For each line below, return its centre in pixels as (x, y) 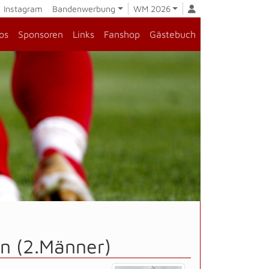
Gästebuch (173, 34)
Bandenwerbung (84, 9)
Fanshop (122, 34)
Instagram (22, 9)
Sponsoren (41, 34)
